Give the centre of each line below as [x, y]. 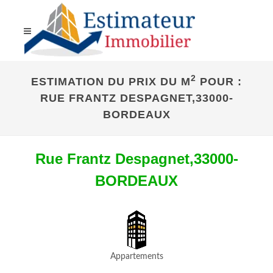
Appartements [136, 257]
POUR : [219, 82]
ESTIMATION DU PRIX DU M [111, 82]
